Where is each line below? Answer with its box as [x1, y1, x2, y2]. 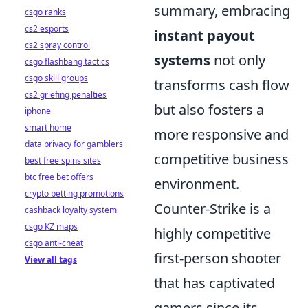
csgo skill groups [25, 72, 88, 84]
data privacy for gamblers [25, 138, 123, 150]
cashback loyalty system [25, 204, 117, 216]
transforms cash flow [154, 75, 289, 94]
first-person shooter [154, 248, 281, 267]
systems [154, 50, 210, 69]
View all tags [25, 254, 77, 265]
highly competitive [154, 223, 271, 243]
